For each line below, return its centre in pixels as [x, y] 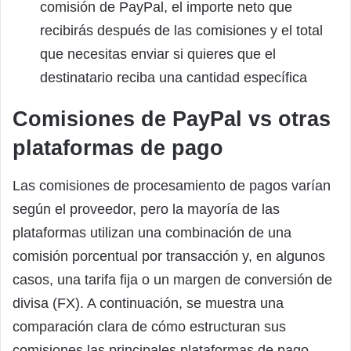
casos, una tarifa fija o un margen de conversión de [172, 279]
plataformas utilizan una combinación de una [152, 232]
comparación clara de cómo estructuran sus [149, 326]
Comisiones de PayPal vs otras [172, 119]
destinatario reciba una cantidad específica [174, 78]
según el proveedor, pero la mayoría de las [146, 209]
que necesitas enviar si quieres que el [158, 54]
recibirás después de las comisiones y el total [181, 31]
